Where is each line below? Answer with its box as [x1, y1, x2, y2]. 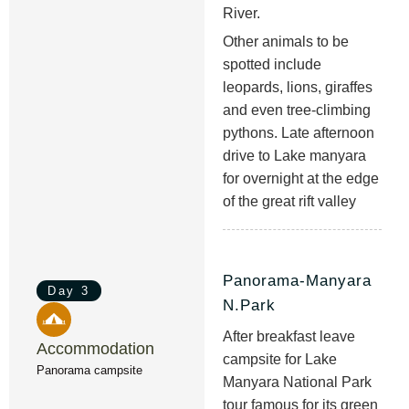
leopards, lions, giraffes [223, 79, 372, 95]
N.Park [223, 296, 276, 314]
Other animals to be [223, 33, 349, 49]
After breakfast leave [223, 329, 355, 344]
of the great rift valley [223, 193, 356, 209]
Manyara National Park [223, 374, 372, 390]
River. [223, 5, 260, 21]
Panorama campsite [37, 362, 142, 377]
